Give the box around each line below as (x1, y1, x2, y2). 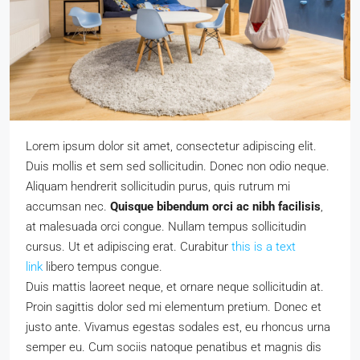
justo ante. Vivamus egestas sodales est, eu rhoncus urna (26, 320, 330, 334)
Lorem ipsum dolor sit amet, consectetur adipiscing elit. (26, 139, 317, 153)
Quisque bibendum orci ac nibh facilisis (110, 199, 321, 214)
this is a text (231, 239, 296, 254)
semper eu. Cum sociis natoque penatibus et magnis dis (26, 340, 321, 354)
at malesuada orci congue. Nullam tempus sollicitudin (26, 219, 306, 234)
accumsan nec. (26, 199, 110, 214)
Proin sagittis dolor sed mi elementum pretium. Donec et (26, 300, 321, 314)
